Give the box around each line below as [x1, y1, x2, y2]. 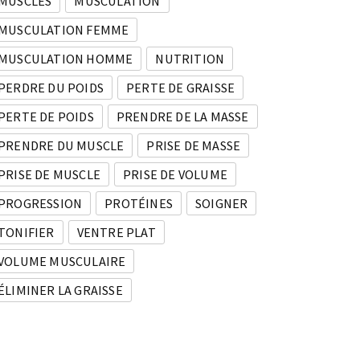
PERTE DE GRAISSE [126, 80, 235, 96]
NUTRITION [155, 51, 225, 67]
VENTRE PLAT [76, 224, 156, 241]
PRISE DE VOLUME [123, 166, 227, 183]
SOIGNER [195, 195, 248, 212]
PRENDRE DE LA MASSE [116, 108, 249, 125]
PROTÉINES [104, 195, 174, 212]
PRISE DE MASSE [146, 137, 241, 154]
